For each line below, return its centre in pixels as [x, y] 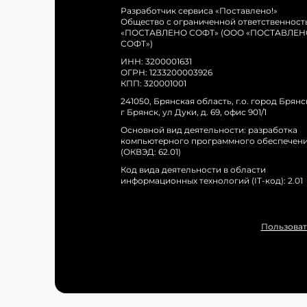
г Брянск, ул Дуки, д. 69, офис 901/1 [194, 112]
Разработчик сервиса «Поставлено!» [199, 11]
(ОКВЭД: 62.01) [151, 152]
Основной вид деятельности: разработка [209, 130]
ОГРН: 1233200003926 [167, 73]
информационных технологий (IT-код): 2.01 [212, 181]
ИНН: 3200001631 [156, 62]
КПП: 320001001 [153, 84]
